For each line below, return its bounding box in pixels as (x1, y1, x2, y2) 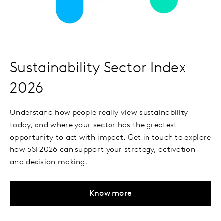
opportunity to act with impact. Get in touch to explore (10, 134, 211, 142)
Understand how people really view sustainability (10, 109, 188, 117)
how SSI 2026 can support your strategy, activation (10, 146, 195, 154)
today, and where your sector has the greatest (10, 121, 177, 129)
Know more (89, 190, 132, 198)
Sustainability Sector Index (10, 61, 186, 76)
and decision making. (10, 158, 88, 166)
